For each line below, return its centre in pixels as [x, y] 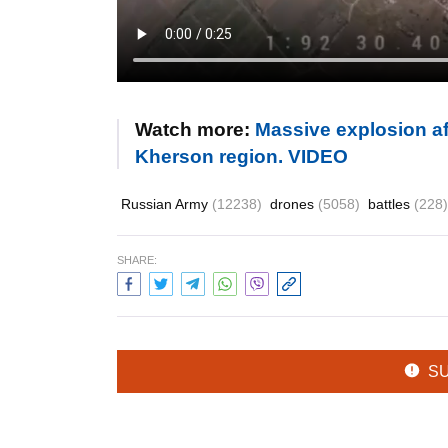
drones [294, 203]
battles [391, 203]
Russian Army [166, 203]
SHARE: [137, 259]
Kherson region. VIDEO [241, 156]
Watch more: [195, 129]
